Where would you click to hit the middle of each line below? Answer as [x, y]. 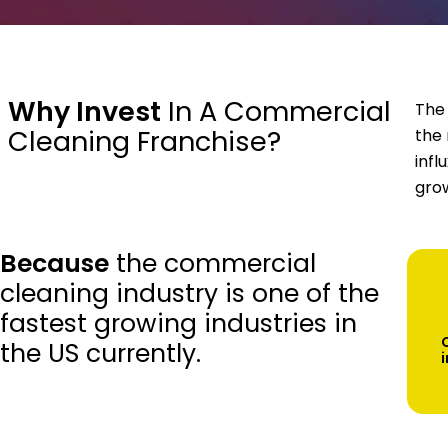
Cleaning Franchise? [144, 141]
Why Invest [84, 111]
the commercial [212, 263]
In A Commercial [276, 111]
